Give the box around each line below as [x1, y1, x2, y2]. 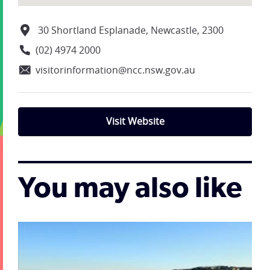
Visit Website [105, 115, 165, 128]
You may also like [18, 175, 242, 204]
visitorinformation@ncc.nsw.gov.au [36, 63, 195, 77]
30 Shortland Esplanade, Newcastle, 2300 [36, 24, 224, 37]
